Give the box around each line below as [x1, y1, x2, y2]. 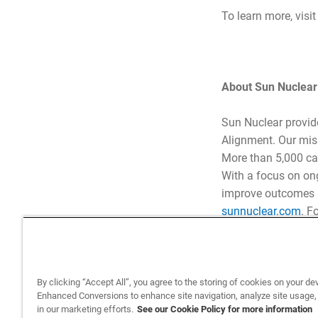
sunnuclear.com [221, 204, 301, 219]
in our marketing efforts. [37, 304, 133, 314]
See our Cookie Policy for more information [137, 304, 312, 314]
